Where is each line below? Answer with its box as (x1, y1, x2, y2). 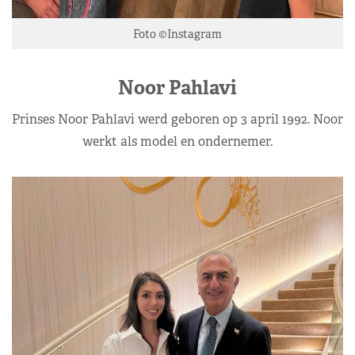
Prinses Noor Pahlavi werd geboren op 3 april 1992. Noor (12, 110, 343, 128)
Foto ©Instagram (133, 26, 222, 41)
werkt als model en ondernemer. (82, 132, 273, 150)
